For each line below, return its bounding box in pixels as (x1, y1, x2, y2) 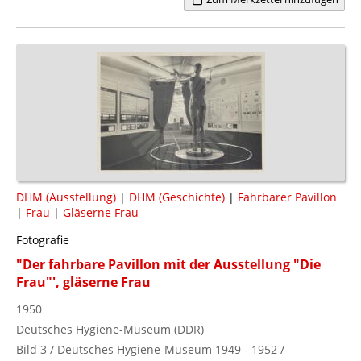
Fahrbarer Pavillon (238, 189, 337, 205)
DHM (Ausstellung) (16, 189, 116, 205)
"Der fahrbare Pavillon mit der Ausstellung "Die (16, 255, 321, 273)
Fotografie (16, 231, 69, 247)
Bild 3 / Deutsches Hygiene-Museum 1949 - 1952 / (16, 341, 284, 357)
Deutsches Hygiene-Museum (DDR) (16, 321, 204, 337)
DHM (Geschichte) (129, 189, 225, 205)
